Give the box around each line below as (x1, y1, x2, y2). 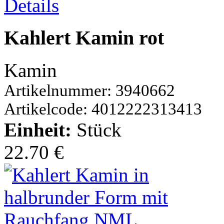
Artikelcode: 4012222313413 (4, 99, 202, 118)
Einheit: (4, 118, 76, 140)
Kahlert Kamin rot (4, 26, 164, 49)
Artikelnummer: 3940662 (4, 81, 175, 99)
